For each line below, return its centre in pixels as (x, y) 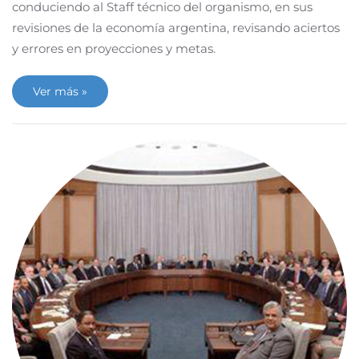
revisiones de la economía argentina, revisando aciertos (176, 28)
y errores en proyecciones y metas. (114, 48)
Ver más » (60, 91)
